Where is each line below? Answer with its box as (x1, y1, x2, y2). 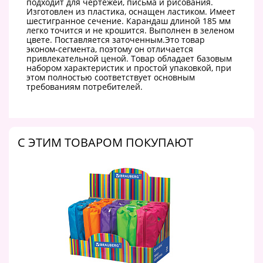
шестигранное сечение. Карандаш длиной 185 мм (26, 15, 231, 27)
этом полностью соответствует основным (26, 72, 195, 83)
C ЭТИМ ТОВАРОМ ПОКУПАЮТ (18, 134, 193, 151)
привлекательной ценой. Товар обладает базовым (26, 53, 232, 65)
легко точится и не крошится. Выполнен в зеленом (26, 25, 234, 36)
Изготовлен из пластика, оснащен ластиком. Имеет (26, 6, 235, 18)
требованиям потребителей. (26, 81, 143, 93)
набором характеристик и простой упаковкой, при (26, 62, 231, 74)
